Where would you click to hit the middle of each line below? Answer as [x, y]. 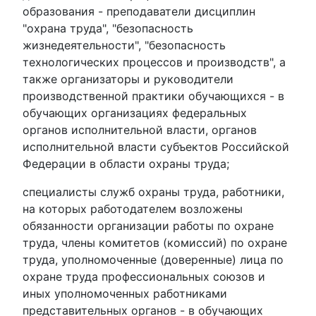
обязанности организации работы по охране [148, 226]
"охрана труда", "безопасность [108, 28]
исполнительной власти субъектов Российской [156, 147]
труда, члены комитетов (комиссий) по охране [155, 243]
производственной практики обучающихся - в [153, 96]
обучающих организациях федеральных [135, 113]
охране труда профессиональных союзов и [144, 276]
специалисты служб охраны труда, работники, [153, 192]
